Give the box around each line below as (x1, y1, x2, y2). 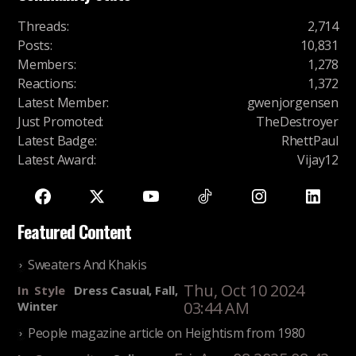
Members (17, 56, 74, 74)
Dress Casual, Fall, (74, 282, 178, 299)
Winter (17, 298, 59, 315)
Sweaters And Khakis (28, 256, 147, 274)
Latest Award (17, 151, 94, 169)
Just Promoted (17, 113, 102, 131)
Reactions (17, 75, 75, 93)
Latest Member (17, 94, 107, 112)
